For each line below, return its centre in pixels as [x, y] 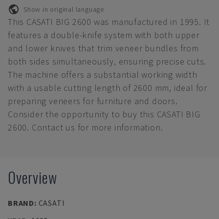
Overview [33, 177]
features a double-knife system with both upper [104, 35]
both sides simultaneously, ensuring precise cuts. [107, 61]
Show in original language [64, 9]
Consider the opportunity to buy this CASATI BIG [104, 114]
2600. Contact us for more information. [86, 127]
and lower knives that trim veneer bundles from [103, 48]
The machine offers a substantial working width [103, 75]
